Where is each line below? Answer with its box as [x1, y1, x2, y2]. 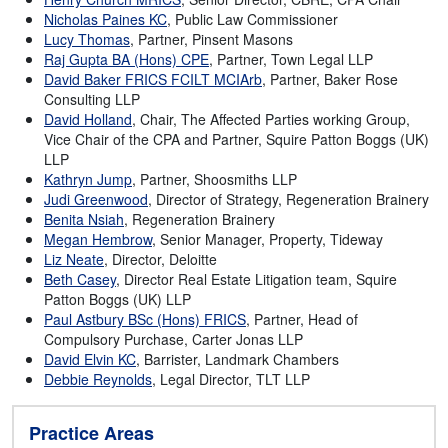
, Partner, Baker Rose [262, 69, 398, 90]
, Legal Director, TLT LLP [152, 369, 310, 390]
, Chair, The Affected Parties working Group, [132, 109, 410, 130]
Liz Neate [44, 249, 104, 270]
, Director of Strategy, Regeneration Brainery [148, 189, 429, 210]
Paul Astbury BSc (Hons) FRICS [44, 309, 246, 330]
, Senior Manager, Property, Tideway [152, 229, 383, 250]
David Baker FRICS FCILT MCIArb [44, 69, 262, 90]
